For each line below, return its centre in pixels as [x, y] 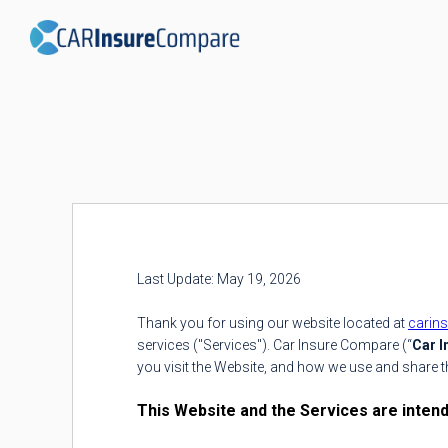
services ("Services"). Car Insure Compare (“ [274, 345]
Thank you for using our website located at [272, 323]
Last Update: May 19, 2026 [219, 279]
